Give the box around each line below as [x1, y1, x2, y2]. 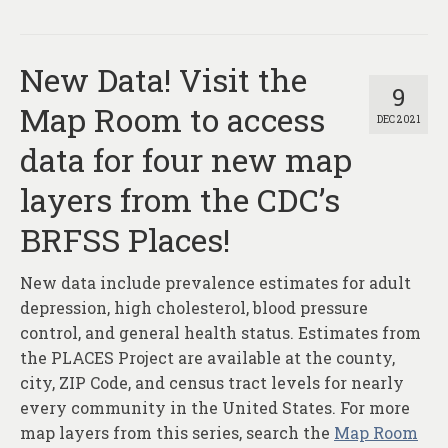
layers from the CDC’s [20, 178, 340, 222]
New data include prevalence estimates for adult [20, 272, 411, 294]
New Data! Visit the [20, 58, 307, 102]
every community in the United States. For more [20, 397, 410, 419]
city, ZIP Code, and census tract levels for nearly [20, 372, 404, 394]
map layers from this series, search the [20, 422, 334, 444]
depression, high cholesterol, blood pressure [20, 297, 368, 319]
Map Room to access [20, 98, 325, 142]
